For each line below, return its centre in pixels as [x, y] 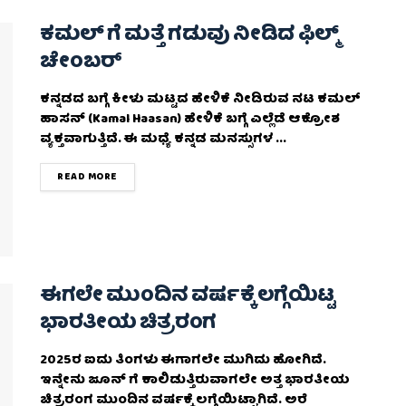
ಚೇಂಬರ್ [81, 63]
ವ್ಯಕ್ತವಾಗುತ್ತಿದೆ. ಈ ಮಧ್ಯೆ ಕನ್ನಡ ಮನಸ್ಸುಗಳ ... [163, 140]
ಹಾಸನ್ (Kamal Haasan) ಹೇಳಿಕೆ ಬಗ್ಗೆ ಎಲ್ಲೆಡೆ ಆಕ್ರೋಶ [190, 120]
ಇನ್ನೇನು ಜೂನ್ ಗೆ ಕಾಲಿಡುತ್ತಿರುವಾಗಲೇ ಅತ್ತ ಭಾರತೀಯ [195, 380]
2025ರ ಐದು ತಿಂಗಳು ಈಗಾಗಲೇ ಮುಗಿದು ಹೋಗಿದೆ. [183, 360]
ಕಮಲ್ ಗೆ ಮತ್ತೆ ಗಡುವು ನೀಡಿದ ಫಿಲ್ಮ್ [189, 36]
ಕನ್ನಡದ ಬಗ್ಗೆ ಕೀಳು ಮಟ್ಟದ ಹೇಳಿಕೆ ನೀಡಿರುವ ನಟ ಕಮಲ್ [200, 100]
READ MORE [87, 178]
